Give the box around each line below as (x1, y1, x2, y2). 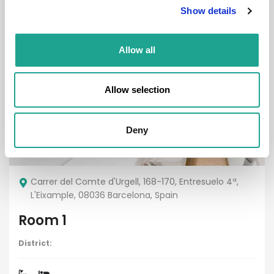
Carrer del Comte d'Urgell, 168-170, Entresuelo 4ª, (31, 176, 239, 188)
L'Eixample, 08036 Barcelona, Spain (31, 189, 178, 202)
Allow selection (104, 84, 170, 95)
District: (18, 238, 52, 249)
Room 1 (18, 211, 67, 231)
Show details (180, 6, 237, 16)
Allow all (119, 44, 155, 55)
